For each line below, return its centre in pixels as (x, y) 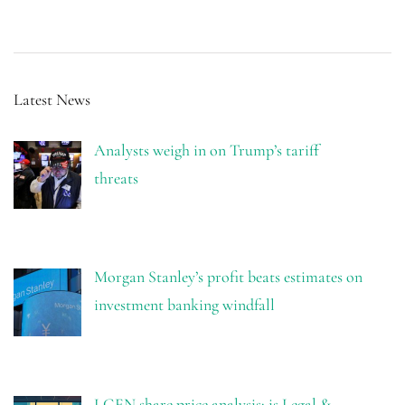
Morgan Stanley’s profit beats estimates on (228, 277)
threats (116, 178)
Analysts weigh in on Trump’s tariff (206, 150)
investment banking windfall (184, 305)
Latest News (52, 99)
